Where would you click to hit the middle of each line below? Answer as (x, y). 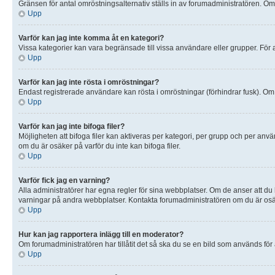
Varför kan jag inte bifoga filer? (72, 126)
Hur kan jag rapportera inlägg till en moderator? (101, 234)
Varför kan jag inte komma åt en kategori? (91, 38)
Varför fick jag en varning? (64, 180)
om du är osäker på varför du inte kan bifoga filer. (99, 146)
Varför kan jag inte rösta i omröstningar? (89, 82)
